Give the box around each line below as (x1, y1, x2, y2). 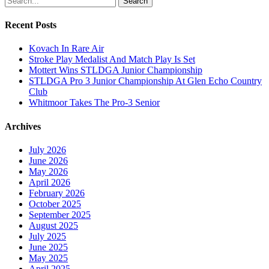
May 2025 (29, 253, 68, 263)
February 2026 (29, 188, 85, 198)
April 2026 (29, 177, 70, 187)
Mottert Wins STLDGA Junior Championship (29, 65, 202, 76)
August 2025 (29, 220, 78, 231)
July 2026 (29, 145, 66, 155)
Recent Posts (5, 20, 56, 31)
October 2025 (29, 199, 81, 209)
